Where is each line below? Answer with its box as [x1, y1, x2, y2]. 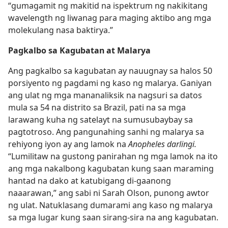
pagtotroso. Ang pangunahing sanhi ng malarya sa [8, 126, 204, 137]
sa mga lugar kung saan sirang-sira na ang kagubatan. [8, 212, 218, 223]
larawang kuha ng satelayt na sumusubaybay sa [8, 114, 193, 125]
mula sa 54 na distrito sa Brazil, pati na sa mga [8, 102, 186, 113]
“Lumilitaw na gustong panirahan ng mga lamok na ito [8, 151, 218, 162]
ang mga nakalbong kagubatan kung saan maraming [8, 163, 214, 174]
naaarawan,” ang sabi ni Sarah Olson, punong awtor [8, 187, 209, 198]
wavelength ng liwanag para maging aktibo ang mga [8, 12, 211, 23]
